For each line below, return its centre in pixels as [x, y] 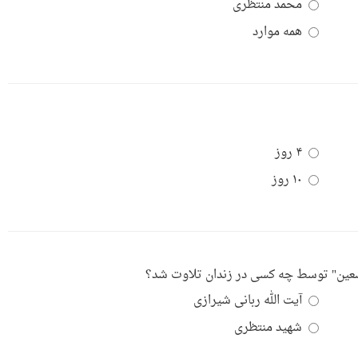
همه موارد [277, 33]
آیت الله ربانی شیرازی [248, 300]
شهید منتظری [268, 328]
